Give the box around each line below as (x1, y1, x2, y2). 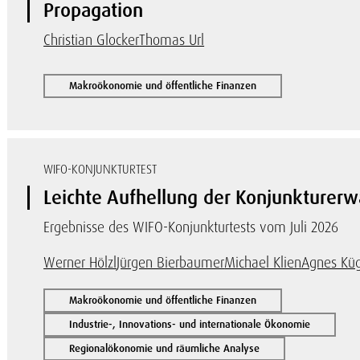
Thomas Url (139, 31, 205, 49)
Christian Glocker (43, 31, 140, 49)
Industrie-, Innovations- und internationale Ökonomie (69, 317, 311, 331)
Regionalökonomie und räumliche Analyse (69, 342, 260, 355)
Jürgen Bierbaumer (117, 253, 225, 272)
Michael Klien (224, 253, 302, 272)
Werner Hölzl (43, 253, 117, 272)
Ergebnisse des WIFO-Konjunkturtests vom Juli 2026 (43, 218, 339, 236)
